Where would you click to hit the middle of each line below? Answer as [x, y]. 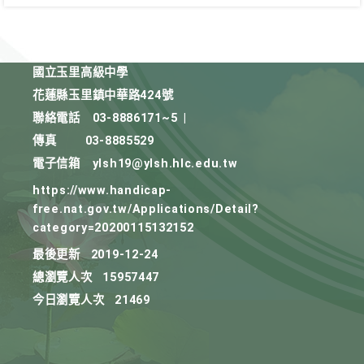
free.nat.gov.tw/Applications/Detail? [146, 209]
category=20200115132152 [113, 228]
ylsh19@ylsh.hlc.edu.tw [165, 164]
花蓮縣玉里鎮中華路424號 [103, 95]
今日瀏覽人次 [69, 300]
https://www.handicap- [102, 191]
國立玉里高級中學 [80, 73]
